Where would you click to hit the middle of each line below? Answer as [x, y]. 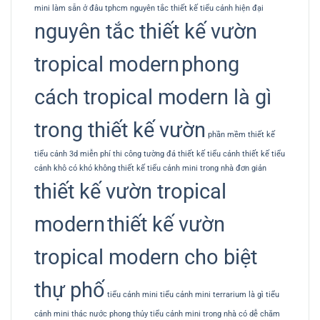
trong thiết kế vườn [120, 130]
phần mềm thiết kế [241, 135]
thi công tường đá [144, 154]
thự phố [70, 290]
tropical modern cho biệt [146, 257]
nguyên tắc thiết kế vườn [146, 32]
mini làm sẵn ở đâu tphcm [81, 9]
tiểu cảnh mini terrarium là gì [212, 295]
